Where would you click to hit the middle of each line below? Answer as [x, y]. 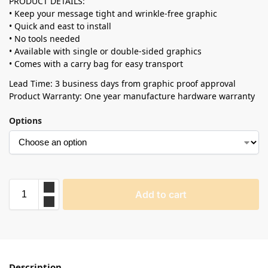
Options [25, 120]
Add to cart [161, 194]
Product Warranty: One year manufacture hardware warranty [132, 96]
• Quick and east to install [60, 26]
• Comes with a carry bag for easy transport [96, 63]
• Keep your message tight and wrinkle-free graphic [113, 13]
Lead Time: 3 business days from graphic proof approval [122, 83]
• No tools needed [45, 38]
